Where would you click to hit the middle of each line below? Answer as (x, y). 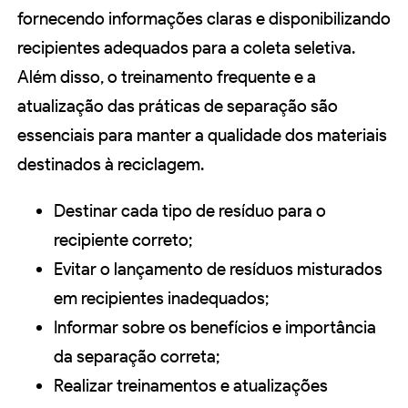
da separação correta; (137, 357)
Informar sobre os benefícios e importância (215, 328)
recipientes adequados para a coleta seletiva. (186, 48)
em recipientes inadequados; (161, 299)
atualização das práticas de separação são (178, 107)
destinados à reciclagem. (111, 165)
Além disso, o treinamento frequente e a (167, 77)
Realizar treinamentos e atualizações (191, 386)
